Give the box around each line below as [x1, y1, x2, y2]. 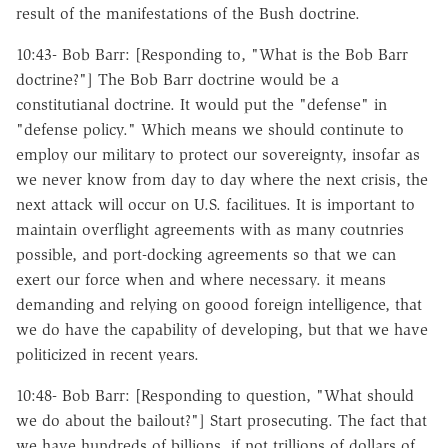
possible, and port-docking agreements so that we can [16, 244, 396, 264]
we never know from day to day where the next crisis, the [16, 169, 428, 189]
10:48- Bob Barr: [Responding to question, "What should [16, 385, 414, 405]
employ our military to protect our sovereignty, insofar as [16, 144, 420, 164]
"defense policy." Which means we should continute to [16, 119, 404, 139]
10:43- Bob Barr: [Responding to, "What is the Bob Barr [16, 44, 408, 64]
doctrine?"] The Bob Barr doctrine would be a [16, 69, 339, 89]
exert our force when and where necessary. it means [16, 269, 386, 289]
